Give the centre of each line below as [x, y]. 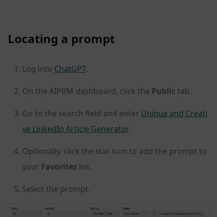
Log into [38, 69]
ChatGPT [70, 69]
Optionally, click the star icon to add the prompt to [115, 151]
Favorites [59, 167]
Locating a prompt [61, 39]
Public [163, 91]
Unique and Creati [174, 114]
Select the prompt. [56, 189]
